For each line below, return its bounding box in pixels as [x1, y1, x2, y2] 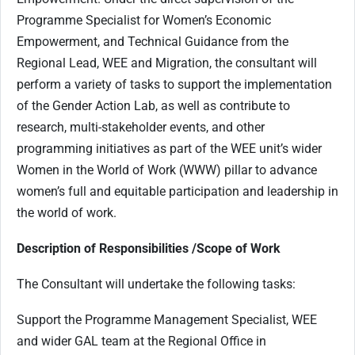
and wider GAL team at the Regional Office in [17, 334, 266, 349]
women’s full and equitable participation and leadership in [17, 184, 338, 200]
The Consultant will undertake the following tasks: [17, 277, 296, 292]
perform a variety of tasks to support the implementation [17, 77, 332, 93]
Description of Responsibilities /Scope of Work [17, 241, 281, 257]
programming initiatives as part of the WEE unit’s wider [17, 141, 322, 157]
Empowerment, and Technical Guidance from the [17, 34, 288, 50]
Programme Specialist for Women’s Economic [17, 13, 271, 29]
